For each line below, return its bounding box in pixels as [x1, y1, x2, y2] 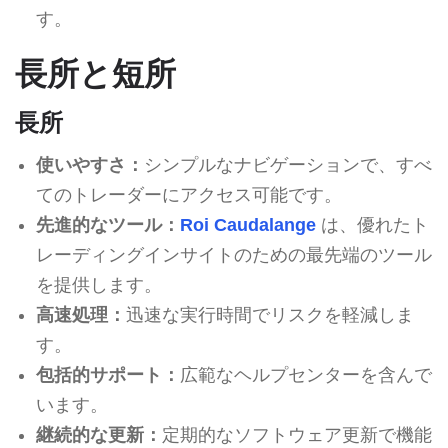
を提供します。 [35, 274, 162, 295]
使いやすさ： [35, 154, 144, 175]
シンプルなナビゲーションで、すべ [143, 154, 432, 175]
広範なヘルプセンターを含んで [179, 364, 432, 385]
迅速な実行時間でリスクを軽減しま [125, 304, 414, 325]
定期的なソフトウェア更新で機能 [161, 424, 432, 445]
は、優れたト [315, 214, 429, 235]
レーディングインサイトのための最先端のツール [35, 244, 432, 265]
